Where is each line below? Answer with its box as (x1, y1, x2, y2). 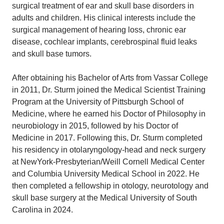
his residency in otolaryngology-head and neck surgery (12, 145, 205, 154)
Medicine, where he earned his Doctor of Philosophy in (12, 109, 205, 118)
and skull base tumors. (12, 49, 91, 58)
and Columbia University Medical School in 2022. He (12, 169, 199, 178)
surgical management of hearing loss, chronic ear (12, 25, 186, 34)
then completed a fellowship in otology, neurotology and (12, 181, 208, 190)
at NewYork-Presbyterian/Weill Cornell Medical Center (12, 157, 204, 166)
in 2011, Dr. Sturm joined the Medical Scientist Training (12, 85, 205, 94)
